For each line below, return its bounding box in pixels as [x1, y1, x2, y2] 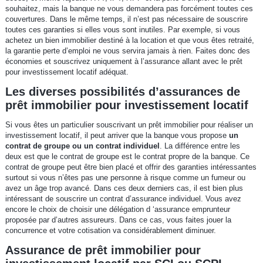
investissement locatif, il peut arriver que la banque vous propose [5, 131, 229, 140]
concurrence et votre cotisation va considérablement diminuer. [5, 226, 216, 235]
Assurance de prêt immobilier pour [5, 244, 201, 257]
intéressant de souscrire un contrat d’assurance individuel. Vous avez [5, 194, 241, 204]
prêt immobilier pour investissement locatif [5, 99, 248, 112]
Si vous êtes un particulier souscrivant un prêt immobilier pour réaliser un [5, 120, 253, 130]
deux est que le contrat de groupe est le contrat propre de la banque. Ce [5, 152, 249, 161]
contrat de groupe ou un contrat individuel [5, 141, 160, 151]
